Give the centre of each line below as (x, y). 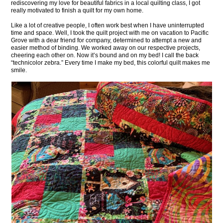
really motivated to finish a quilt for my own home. (77, 10)
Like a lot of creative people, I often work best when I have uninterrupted (108, 25)
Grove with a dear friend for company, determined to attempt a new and (107, 40)
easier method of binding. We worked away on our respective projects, (106, 48)
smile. (19, 70)
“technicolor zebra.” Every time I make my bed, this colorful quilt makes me (111, 62)
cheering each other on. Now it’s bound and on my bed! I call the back (105, 55)
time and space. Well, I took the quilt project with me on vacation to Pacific (110, 33)
